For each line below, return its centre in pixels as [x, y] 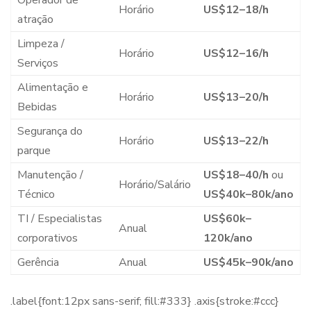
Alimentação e [52, 87]
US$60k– [227, 218]
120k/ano [228, 238]
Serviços [37, 63]
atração [35, 19]
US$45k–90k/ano [248, 262]
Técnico [36, 194]
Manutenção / [50, 175]
